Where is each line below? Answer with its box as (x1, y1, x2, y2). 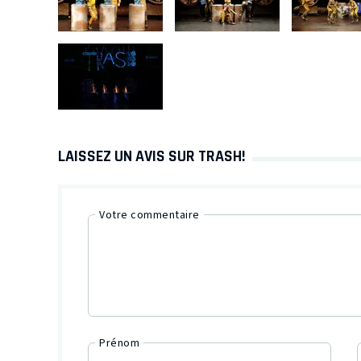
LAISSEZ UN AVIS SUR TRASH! (58, 146, 246, 165)
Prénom (99, 335, 139, 352)
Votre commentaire (99, 206, 200, 223)
